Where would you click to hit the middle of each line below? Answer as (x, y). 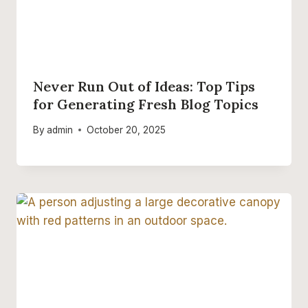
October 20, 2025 (126, 130)
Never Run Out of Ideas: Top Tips (144, 86)
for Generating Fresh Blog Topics (146, 104)
